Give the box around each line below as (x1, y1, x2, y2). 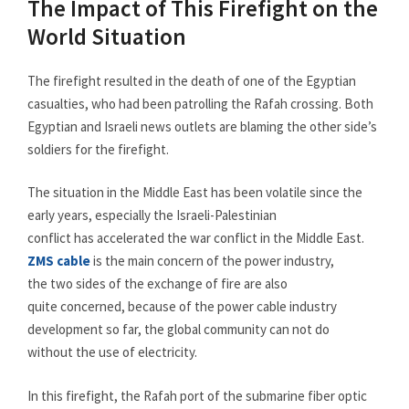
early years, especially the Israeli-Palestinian (27, 206, 277, 224)
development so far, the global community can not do (27, 320, 330, 338)
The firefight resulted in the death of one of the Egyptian (27, 71, 356, 89)
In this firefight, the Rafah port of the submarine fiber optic (27, 386, 367, 404)
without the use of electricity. (27, 343, 197, 361)
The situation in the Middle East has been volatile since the (27, 184, 362, 201)
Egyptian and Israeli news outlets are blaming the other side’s (27, 117, 377, 135)
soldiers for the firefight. (27, 140, 169, 158)
